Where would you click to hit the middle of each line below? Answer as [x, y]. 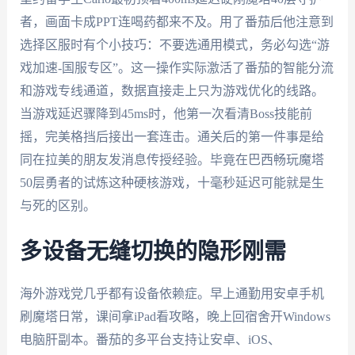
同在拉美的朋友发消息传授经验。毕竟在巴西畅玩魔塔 [172, 160]
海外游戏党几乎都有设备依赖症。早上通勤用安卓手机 [172, 293]
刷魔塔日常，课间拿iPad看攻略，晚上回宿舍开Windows [175, 316]
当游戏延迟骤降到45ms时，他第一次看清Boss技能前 [166, 114]
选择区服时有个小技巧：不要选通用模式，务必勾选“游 [174, 45]
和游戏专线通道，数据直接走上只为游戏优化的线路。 [172, 91]
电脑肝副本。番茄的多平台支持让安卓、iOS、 [150, 339]
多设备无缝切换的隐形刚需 [153, 252]
